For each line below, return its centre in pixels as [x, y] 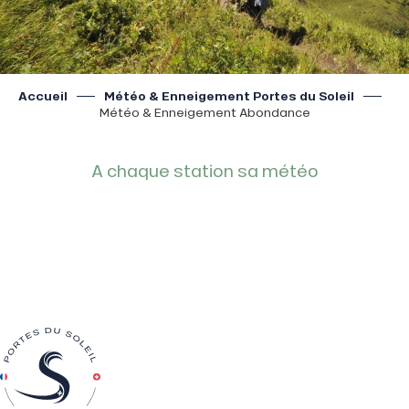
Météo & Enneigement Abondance [204, 112]
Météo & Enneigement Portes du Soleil [229, 96]
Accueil [43, 96]
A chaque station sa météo [204, 171]
